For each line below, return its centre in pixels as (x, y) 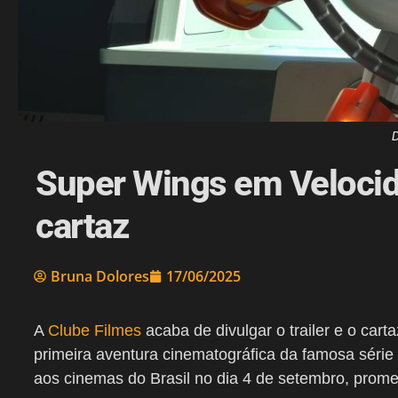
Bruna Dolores (100, 277)
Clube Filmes (95, 331)
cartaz (82, 227)
